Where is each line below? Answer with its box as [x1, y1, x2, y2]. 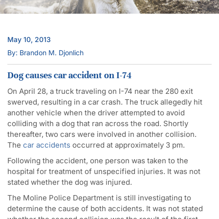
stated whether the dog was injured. [7, 177, 132, 187]
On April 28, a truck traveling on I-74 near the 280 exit [7, 86, 193, 96]
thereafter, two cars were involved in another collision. [7, 129, 197, 139]
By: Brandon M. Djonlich [7, 48, 84, 57]
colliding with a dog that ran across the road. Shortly [7, 118, 188, 128]
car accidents [23, 140, 70, 150]
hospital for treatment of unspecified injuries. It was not [7, 166, 200, 176]
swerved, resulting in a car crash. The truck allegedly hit [7, 97, 202, 107]
